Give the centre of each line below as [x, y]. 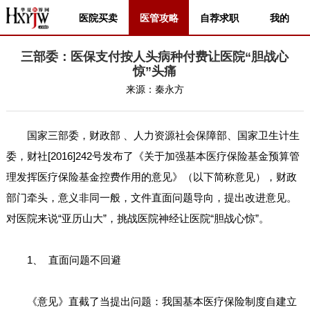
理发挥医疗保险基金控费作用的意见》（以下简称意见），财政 [151, 177]
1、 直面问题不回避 [63, 260]
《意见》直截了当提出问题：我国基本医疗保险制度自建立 [151, 301]
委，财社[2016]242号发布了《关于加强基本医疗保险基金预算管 [153, 156]
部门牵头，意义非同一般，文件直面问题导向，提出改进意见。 [151, 198]
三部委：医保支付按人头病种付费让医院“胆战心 [155, 57]
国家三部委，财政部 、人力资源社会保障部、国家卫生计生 [153, 135]
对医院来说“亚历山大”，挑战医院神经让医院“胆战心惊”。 [137, 218]
